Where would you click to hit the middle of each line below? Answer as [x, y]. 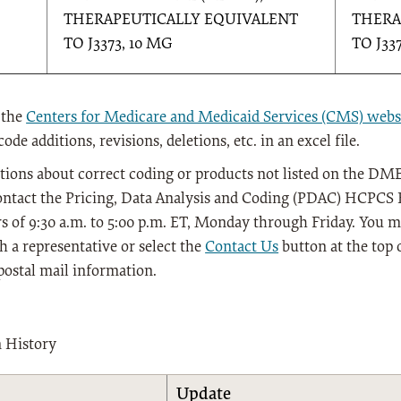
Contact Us [242, 247]
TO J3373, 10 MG [119, 44]
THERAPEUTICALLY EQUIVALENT [181, 20]
